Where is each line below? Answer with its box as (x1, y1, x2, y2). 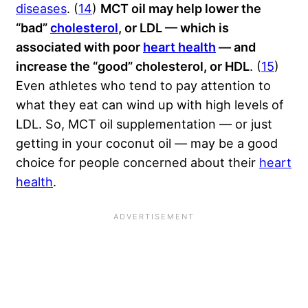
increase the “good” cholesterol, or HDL (16, 58, 250, 74)
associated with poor (16, 39, 143, 55)
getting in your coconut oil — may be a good (16, 135, 278, 151)
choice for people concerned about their (16, 155, 259, 170)
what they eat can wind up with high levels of (16, 97, 284, 113)
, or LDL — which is (118, 20, 229, 36)
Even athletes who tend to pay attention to (16, 78, 271, 93)
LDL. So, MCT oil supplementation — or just (16, 116, 272, 132)
